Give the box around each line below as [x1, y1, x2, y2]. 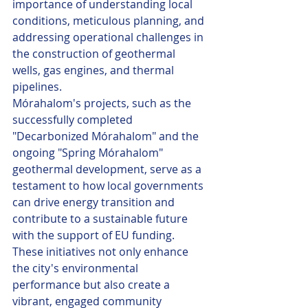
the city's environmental [12, 261, 141, 276]
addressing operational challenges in [12, 30, 206, 45]
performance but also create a [12, 277, 173, 292]
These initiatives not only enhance [12, 244, 191, 259]
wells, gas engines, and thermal [12, 63, 177, 78]
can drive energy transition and [12, 195, 177, 210]
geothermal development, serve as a [12, 162, 204, 177]
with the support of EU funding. [12, 228, 177, 243]
